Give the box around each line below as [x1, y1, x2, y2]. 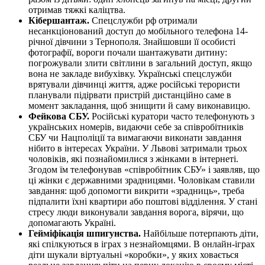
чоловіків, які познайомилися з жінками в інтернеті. [28, 153, 238, 164]
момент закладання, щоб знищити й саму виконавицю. [28, 100, 250, 111]
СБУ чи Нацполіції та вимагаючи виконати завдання [28, 132, 241, 143]
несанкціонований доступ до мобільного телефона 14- [28, 25, 248, 36]
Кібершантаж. [28, 15, 89, 25]
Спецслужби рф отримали [89, 15, 198, 25]
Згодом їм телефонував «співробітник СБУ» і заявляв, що [28, 164, 260, 174]
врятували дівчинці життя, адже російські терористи [28, 79, 240, 89]
